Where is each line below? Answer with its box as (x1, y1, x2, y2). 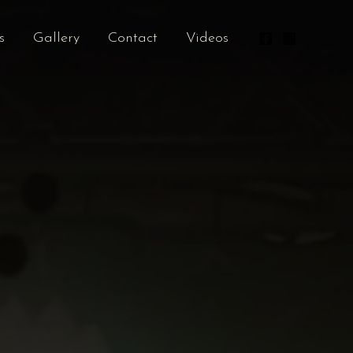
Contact (108, 30, 158, 46)
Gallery (33, 30, 80, 46)
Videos (186, 30, 229, 46)
